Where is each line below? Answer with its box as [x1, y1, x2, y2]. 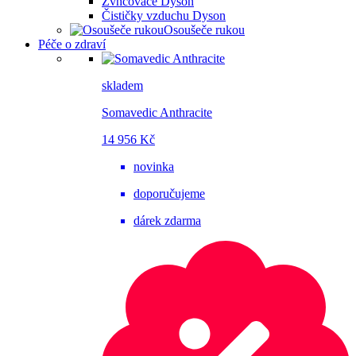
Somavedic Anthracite [102, 106, 212, 120]
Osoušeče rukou [164, 23, 245, 37]
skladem [102, 79, 143, 93]
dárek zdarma [133, 214, 201, 228]
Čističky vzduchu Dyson [102, 9, 226, 23]
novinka [133, 160, 174, 174]
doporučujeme [133, 187, 205, 201]
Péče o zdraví [38, 37, 106, 52]
